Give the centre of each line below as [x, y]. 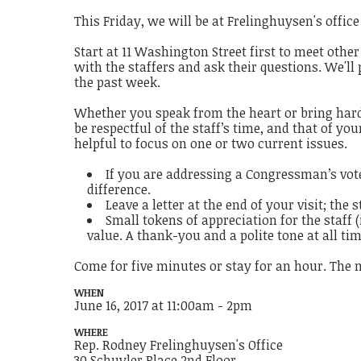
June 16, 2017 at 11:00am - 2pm [164, 306]
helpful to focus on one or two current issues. [211, 144]
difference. [119, 190]
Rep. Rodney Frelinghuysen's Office [179, 345]
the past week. [118, 83]
